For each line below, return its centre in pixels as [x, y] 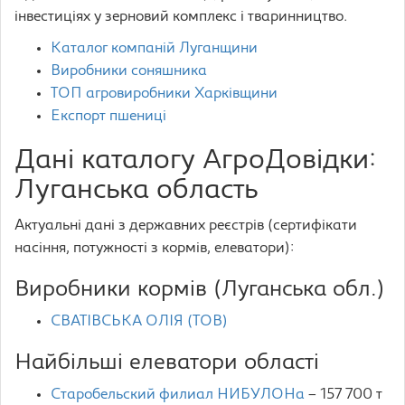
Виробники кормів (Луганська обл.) [200, 290]
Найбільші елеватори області [167, 363]
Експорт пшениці [108, 117]
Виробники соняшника [129, 71]
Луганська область [136, 191]
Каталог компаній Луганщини [154, 49]
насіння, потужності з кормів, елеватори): [154, 249]
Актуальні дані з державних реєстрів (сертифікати [186, 226]
